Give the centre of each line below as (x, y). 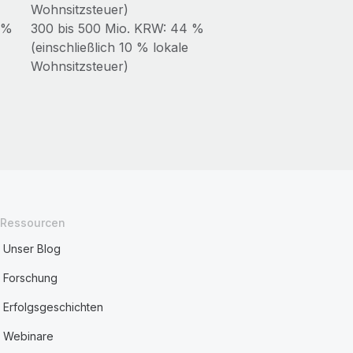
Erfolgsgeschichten (54, 307)
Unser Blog (32, 249)
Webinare (29, 336)
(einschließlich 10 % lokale (109, 47)
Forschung (31, 278)
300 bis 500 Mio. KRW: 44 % (117, 28)
